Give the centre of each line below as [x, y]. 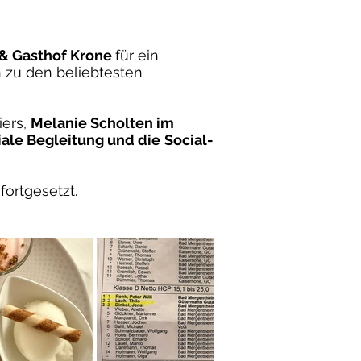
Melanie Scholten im [102, 122]
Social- [189, 139]
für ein [137, 55]
